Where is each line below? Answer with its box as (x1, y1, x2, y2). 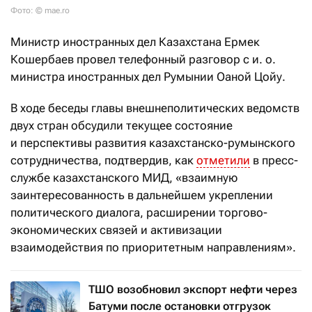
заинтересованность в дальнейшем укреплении (10, 188, 273, 203)
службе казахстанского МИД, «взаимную (10, 171, 237, 185)
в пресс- (250, 153, 298, 168)
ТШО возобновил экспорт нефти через (88, 283, 297, 297)
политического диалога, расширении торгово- (10, 205, 267, 220)
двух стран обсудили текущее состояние (10, 118, 233, 133)
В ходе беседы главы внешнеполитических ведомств (10, 101, 299, 116)
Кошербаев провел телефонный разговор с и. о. (10, 52, 276, 67)
